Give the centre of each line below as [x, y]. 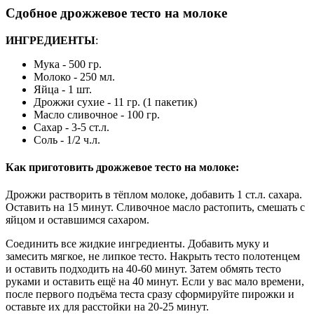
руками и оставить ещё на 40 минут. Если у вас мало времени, [155, 282]
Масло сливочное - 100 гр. [97, 114]
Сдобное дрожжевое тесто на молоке [116, 13]
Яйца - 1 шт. [63, 89]
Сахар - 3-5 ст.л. [71, 127]
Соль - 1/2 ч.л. [67, 139]
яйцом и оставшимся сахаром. [77, 220]
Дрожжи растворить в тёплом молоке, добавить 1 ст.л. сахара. [154, 195]
